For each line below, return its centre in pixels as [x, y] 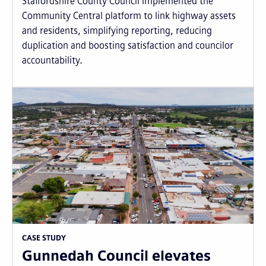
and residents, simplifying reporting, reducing [117, 31]
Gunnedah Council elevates [116, 255]
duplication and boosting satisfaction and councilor [128, 46]
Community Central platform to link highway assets [129, 16]
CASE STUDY [44, 238]
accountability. [52, 61]
